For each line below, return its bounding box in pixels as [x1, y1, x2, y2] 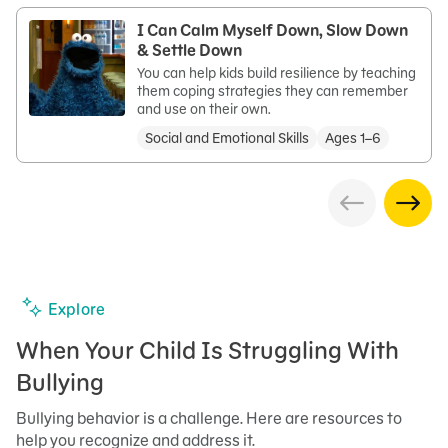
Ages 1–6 [325, 129, 381, 147]
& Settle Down [137, 40, 242, 60]
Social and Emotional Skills [145, 129, 309, 147]
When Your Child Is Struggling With [16, 335, 399, 366]
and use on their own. [137, 100, 271, 118]
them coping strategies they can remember [137, 82, 408, 100]
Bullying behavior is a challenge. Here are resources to [16, 408, 402, 428]
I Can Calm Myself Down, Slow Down [137, 20, 408, 40]
